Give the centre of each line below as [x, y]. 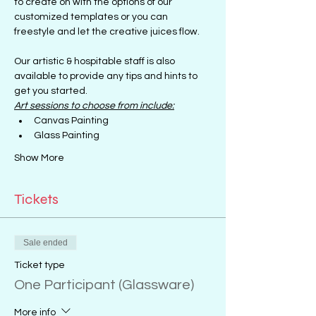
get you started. [51, 91]
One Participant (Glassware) [104, 285]
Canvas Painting [71, 121]
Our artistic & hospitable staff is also [96, 61]
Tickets [36, 199]
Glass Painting [67, 135]
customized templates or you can [92, 17]
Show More [39, 158]
